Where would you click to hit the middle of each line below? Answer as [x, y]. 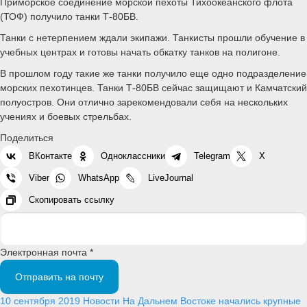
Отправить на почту [59, 277]
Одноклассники [133, 156]
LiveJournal [171, 177]
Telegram [212, 156]
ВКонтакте [50, 156]
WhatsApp [99, 177]
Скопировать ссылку [72, 199]
